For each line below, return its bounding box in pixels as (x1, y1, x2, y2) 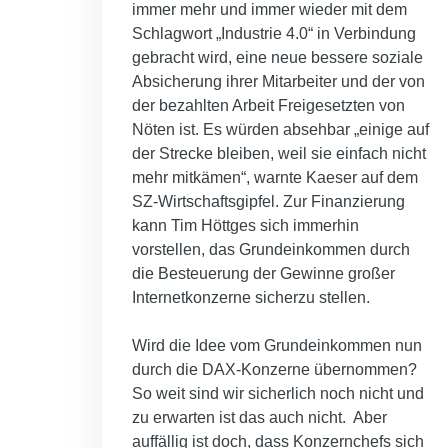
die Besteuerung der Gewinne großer (132, 265, 395, 283)
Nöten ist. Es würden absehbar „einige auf (132, 121, 429, 139)
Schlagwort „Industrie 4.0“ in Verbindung (132, 25, 416, 43)
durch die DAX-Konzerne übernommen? (132, 361, 417, 379)
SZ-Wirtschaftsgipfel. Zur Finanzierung (132, 193, 405, 211)
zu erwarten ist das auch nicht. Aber (132, 409, 387, 427)
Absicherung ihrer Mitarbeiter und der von (132, 73, 425, 91)
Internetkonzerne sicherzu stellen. (132, 289, 370, 307)
